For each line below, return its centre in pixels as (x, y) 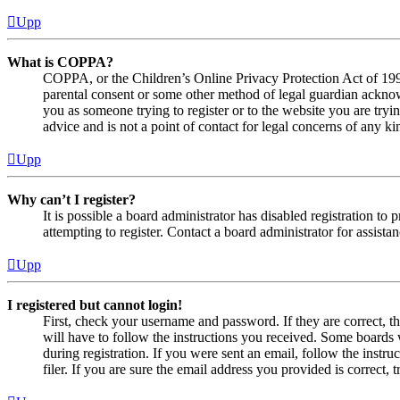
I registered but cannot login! (95, 305)
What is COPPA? (60, 62)
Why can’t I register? (71, 200)
